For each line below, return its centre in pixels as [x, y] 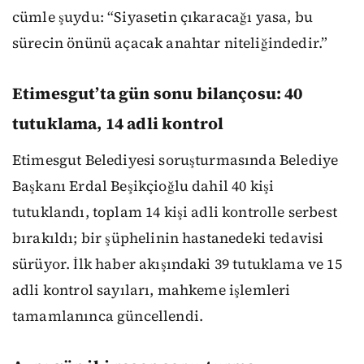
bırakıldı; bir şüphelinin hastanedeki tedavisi [168, 238]
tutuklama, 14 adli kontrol [118, 124]
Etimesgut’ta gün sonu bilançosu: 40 [158, 94]
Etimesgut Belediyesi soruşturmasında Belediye [175, 160]
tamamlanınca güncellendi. [108, 316]
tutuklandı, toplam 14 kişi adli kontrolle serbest [175, 212]
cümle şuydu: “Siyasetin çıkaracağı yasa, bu [162, 17]
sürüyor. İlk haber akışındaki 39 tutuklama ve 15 [177, 264]
